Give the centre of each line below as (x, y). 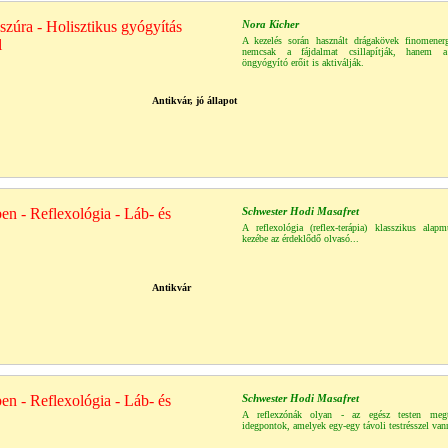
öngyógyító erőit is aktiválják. (303, 62)
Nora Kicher (270, 24)
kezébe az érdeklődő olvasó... (300, 238)
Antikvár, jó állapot (194, 100)
